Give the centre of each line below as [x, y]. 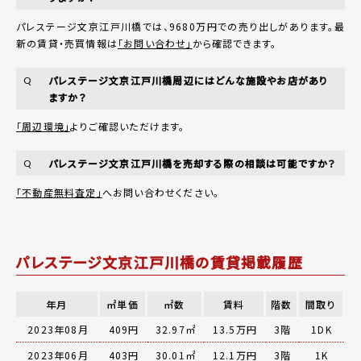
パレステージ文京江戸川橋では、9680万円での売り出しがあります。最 [180, 26]
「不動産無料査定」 [59, 192]
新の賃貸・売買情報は [67, 43]
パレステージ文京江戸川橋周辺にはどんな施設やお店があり [189, 80]
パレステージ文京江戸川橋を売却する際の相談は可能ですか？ [193, 163]
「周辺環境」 [44, 126]
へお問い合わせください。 [161, 192]
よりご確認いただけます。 [128, 126]
